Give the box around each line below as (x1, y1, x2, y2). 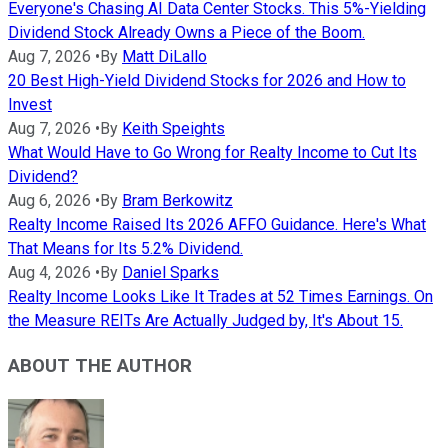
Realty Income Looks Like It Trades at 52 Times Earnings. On (8, 287, 433, 307)
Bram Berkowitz (122, 191, 233, 211)
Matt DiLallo (122, 47, 207, 67)
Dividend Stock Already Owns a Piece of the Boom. (8, 23, 365, 43)
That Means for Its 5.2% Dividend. (8, 239, 243, 259)
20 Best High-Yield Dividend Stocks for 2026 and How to (8, 71, 406, 91)
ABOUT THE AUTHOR (8, 355, 192, 378)
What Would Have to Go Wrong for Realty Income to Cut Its (8, 143, 417, 163)
